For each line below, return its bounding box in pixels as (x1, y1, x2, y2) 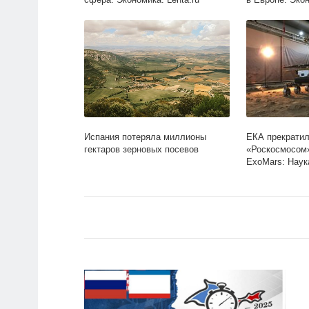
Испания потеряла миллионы (84, 132, 206, 143)
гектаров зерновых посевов (84, 144, 199, 155)
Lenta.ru (246, 169, 279, 180)
